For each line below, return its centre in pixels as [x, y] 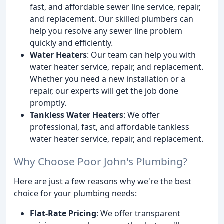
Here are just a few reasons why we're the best [103, 181]
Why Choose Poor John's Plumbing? [101, 161]
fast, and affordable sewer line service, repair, [115, 7]
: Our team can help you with [141, 55]
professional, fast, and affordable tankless [110, 127]
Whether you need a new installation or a [108, 79]
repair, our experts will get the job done [104, 91]
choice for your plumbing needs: [75, 193]
